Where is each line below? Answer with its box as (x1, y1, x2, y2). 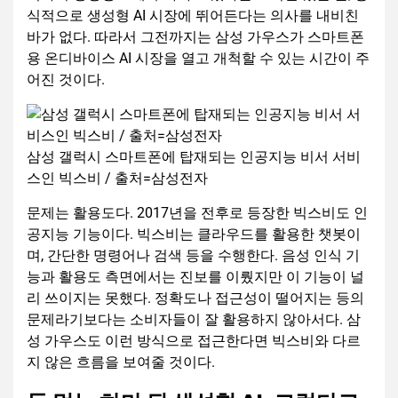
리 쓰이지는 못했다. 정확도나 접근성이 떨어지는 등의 (27, 290, 364, 307)
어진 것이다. (27, 71, 105, 89)
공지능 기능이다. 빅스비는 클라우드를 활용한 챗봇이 (27, 226, 361, 243)
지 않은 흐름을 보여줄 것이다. (27, 354, 215, 371)
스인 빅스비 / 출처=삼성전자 (27, 170, 208, 187)
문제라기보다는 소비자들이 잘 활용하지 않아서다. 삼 (27, 311, 361, 329)
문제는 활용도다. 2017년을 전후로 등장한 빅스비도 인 (27, 204, 368, 222)
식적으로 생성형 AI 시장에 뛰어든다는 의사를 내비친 (27, 7, 359, 25)
